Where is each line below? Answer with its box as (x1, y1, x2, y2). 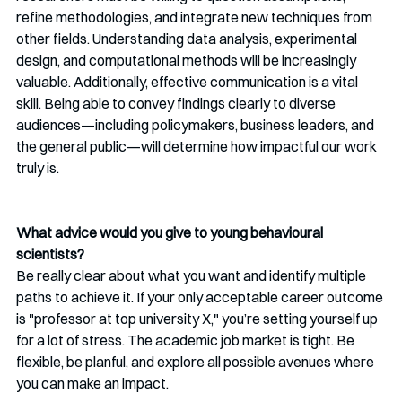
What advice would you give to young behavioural (16, 223, 326, 241)
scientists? (16, 244, 84, 263)
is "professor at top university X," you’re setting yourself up (16, 309, 380, 328)
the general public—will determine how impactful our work (16, 136, 380, 155)
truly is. (16, 158, 59, 177)
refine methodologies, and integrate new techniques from (16, 7, 375, 26)
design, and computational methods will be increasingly (16, 50, 359, 69)
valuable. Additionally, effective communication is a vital (16, 72, 361, 91)
